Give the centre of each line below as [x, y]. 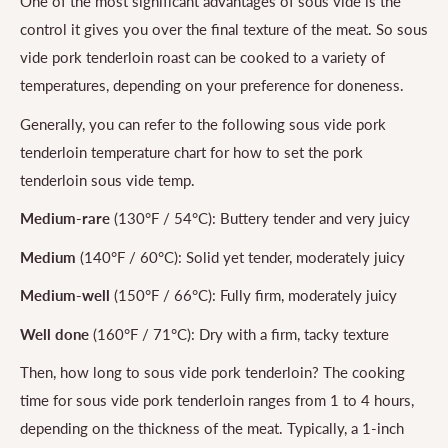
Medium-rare [65, 218]
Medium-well [65, 295]
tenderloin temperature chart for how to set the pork [191, 151]
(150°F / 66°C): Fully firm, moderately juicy [253, 295]
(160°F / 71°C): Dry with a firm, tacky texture [239, 333]
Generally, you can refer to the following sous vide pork [203, 123]
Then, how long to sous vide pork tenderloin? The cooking [212, 372]
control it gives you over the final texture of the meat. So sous [224, 29]
